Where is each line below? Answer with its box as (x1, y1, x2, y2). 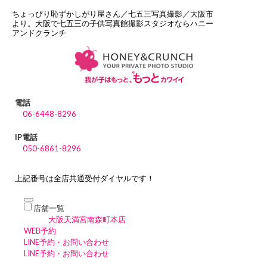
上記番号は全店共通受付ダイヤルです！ (15, 173, 154, 184)
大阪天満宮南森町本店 (48, 215, 126, 225)
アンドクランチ (12, 28, 66, 38)
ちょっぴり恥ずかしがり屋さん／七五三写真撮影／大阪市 (12, 9, 213, 18)
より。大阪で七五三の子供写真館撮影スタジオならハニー (12, 18, 213, 28)
